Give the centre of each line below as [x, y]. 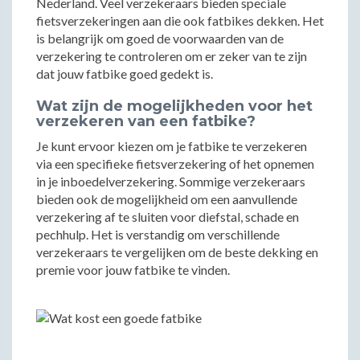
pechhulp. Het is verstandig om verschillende [158, 234]
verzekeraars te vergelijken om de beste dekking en [177, 252]
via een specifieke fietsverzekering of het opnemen [175, 164]
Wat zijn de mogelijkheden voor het [174, 106]
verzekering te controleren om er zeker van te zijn [172, 56]
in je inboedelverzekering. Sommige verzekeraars [171, 181]
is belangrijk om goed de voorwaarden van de [160, 38]
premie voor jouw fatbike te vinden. [133, 270]
